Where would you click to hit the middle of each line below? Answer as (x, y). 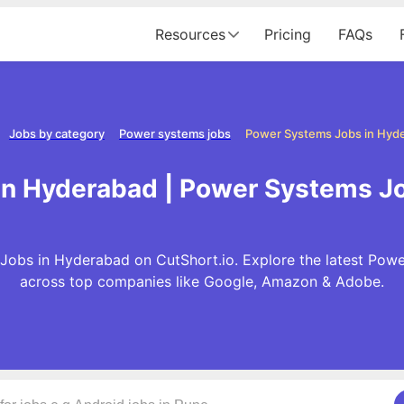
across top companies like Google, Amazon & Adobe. (202, 281)
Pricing (288, 34)
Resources (190, 34)
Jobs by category (57, 133)
